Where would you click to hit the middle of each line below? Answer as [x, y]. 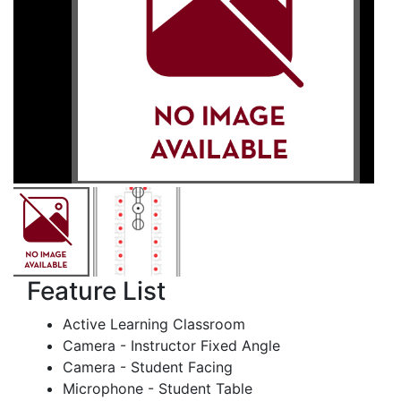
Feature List [96, 291]
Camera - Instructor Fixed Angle [171, 346]
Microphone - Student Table [158, 389]
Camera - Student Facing [148, 367]
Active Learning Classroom [154, 324]
